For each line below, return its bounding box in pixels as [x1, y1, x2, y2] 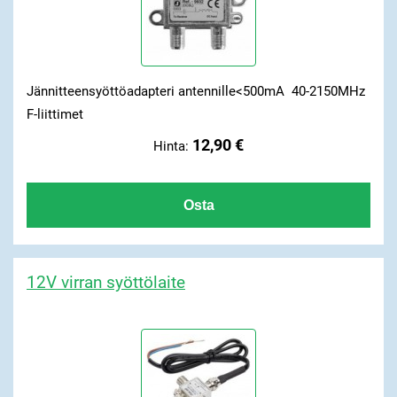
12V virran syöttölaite [26, 272, 185, 293]
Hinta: [153, 138, 192, 155]
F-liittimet [26, 105, 83, 122]
